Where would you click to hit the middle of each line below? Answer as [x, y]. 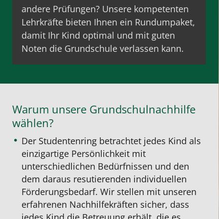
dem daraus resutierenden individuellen [104, 179]
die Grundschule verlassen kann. [116, 49]
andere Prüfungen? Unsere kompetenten [105, 9]
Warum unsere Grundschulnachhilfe [104, 109]
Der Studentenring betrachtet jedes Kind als [111, 141]
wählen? [33, 122]
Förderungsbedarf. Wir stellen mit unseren [109, 191]
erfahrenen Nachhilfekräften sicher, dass [106, 204]
